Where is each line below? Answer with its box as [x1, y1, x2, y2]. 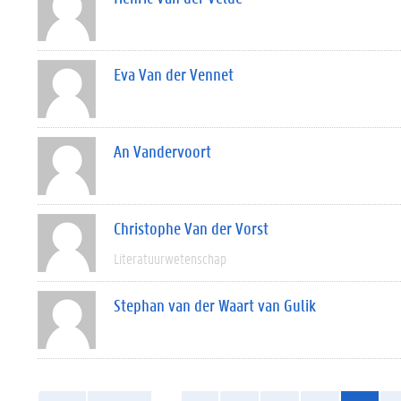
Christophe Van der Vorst [114, 218, 269, 239]
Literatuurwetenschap [114, 249, 226, 268]
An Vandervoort [114, 141, 211, 162]
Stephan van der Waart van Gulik [114, 294, 316, 316]
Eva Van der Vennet [114, 64, 234, 85]
